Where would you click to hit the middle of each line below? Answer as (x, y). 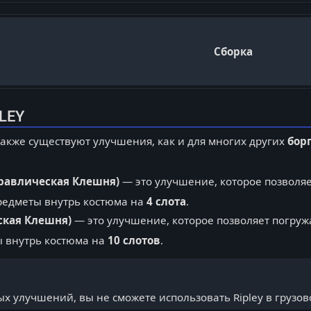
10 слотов (134, 240)
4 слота (166, 201)
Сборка (233, 51)
